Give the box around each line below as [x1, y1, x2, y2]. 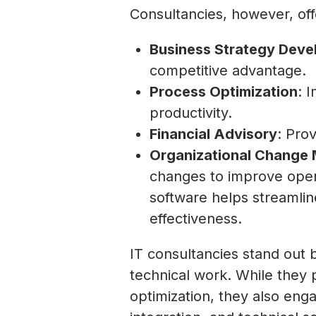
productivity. [150, 104, 233, 121]
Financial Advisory [150, 125, 278, 142]
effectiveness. [150, 209, 243, 227]
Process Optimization [150, 83, 298, 100]
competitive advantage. [150, 61, 307, 79]
